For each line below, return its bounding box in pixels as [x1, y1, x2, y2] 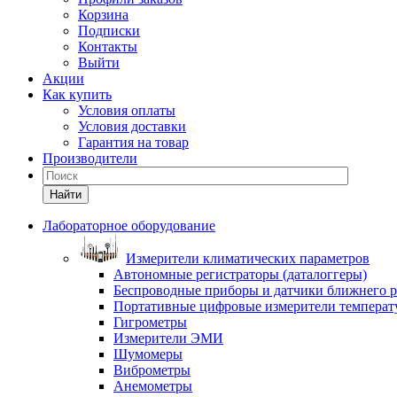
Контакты [78, 39, 137, 54]
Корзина [78, 7, 128, 22]
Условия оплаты [78, 103, 175, 118]
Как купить [43, 87, 112, 102]
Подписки [78, 23, 140, 38]
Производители [43, 151, 137, 166]
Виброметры [113, 362, 191, 378]
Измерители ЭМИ [113, 331, 223, 346]
